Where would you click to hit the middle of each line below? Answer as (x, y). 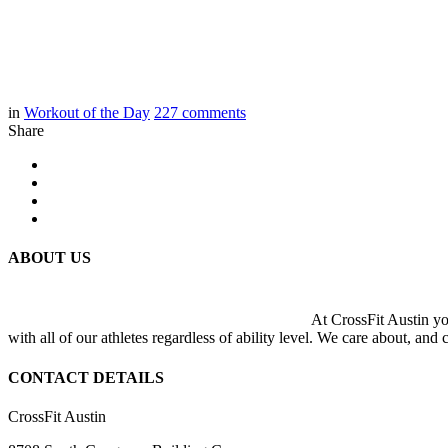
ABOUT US (49, 258)
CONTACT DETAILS (86, 377)
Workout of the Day (87, 112)
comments (214, 112)
